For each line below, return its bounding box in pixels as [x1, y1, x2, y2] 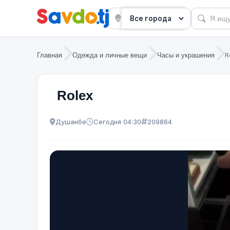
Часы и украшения [157, 51, 215, 59]
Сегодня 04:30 [93, 117, 141, 126]
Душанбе [55, 117, 86, 126]
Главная [37, 51, 62, 59]
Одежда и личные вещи [72, 51, 147, 59]
